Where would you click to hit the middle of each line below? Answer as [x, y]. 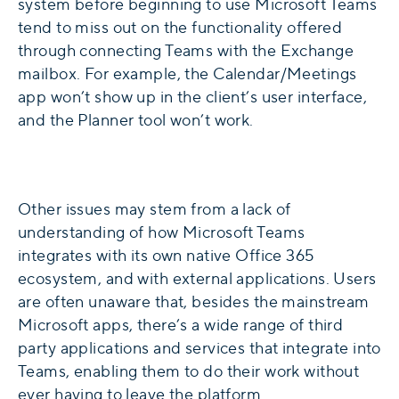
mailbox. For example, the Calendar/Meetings [187, 74]
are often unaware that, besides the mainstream [194, 302]
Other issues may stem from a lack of [155, 209]
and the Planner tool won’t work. [136, 120]
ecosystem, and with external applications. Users [197, 279]
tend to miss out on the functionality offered [180, 28]
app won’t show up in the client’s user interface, [193, 97]
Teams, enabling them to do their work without [189, 371]
